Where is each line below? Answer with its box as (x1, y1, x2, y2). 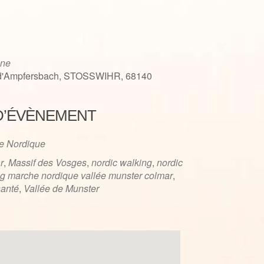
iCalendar (19, 129, 61, 143)
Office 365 (164, 129, 207, 143)
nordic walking (91, 156, 152, 169)
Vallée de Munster (23, 181, 99, 195)
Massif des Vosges (8, 156, 87, 169)
